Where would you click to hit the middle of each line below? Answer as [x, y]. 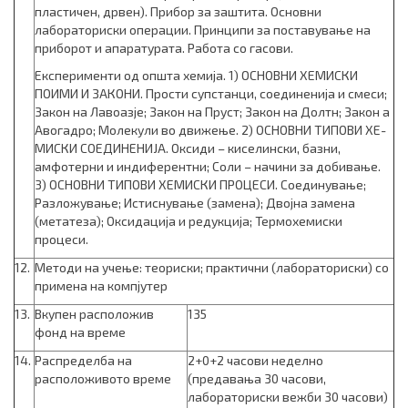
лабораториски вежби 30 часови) [288, 397]
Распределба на [83, 360]
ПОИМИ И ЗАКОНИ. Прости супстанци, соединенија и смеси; [211, 93]
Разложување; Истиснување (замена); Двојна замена [195, 203]
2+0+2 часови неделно [255, 360]
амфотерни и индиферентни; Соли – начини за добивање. [208, 166]
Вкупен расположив [94, 314]
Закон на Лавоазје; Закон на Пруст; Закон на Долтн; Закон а [212, 112]
